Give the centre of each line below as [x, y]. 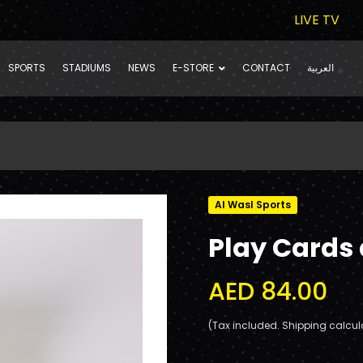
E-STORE [194, 68]
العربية [321, 68]
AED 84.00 [268, 292]
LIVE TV [317, 20]
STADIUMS [87, 68]
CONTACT [267, 68]
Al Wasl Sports [253, 205]
